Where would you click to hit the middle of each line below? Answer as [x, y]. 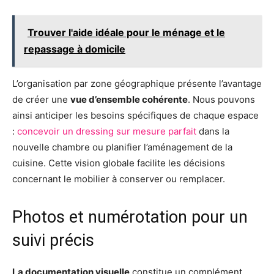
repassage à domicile [75, 49]
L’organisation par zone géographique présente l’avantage [137, 84]
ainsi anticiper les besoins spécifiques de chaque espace [135, 116]
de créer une [41, 100]
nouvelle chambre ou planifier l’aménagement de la [122, 147]
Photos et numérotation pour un [130, 217]
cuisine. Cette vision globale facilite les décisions [119, 163]
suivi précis [53, 241]
